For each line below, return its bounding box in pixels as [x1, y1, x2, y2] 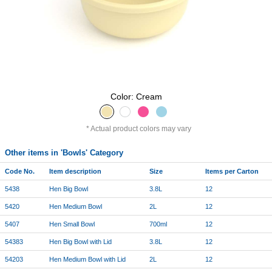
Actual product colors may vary [90, 124, 191, 133]
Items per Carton [205, 167, 259, 175]
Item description [49, 167, 101, 175]
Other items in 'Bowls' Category [5, 148, 123, 157]
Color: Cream [110, 91, 162, 101]
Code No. [5, 167, 35, 175]
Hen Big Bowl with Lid [49, 237, 112, 245]
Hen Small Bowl [49, 220, 95, 228]
